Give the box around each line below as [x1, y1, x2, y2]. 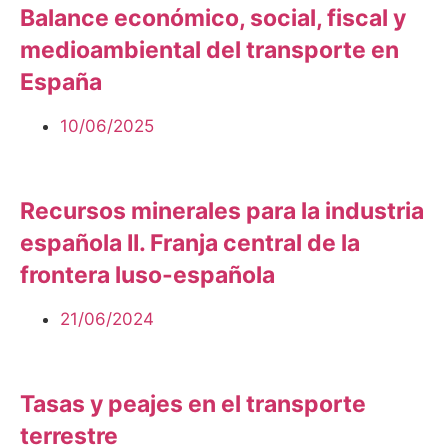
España [20, 67, 102, 96]
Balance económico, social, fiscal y [20, 3, 406, 32]
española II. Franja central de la [20, 228, 360, 257]
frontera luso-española [20, 260, 275, 289]
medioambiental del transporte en [20, 35, 399, 64]
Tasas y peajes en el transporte [20, 389, 366, 418]
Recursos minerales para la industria [20, 196, 424, 225]
